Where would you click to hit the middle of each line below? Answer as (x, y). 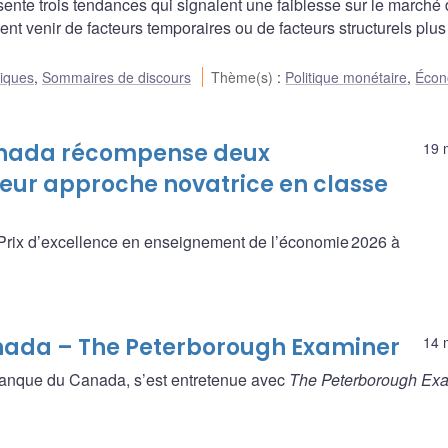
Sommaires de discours (116, 76)
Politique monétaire (346, 76)
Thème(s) (244, 76)
